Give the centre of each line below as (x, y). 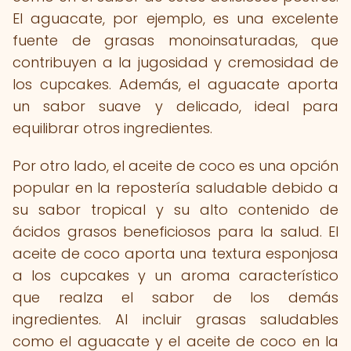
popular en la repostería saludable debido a (175, 188)
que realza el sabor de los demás (175, 297)
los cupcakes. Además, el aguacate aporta (175, 84)
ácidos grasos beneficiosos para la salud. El (175, 232)
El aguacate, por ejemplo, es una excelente (175, 18)
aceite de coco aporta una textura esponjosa (175, 253)
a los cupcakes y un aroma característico (175, 275)
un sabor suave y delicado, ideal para (175, 106)
